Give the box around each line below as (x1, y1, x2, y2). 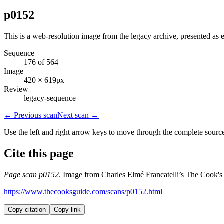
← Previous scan (4, 110, 57, 119)
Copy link (54, 205, 81, 213)
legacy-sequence (24, 93, 76, 102)
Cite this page (4, 146, 74, 160)
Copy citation (8, 205, 46, 213)
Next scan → (57, 110, 99, 119)
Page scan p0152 (4, 170, 59, 179)
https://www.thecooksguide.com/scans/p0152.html (4, 187, 162, 196)
